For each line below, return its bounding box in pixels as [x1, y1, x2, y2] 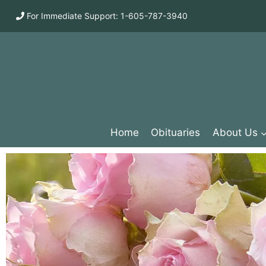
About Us [212, 126, 258, 139]
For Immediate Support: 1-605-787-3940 [24, 11, 188, 21]
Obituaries [151, 126, 201, 139]
